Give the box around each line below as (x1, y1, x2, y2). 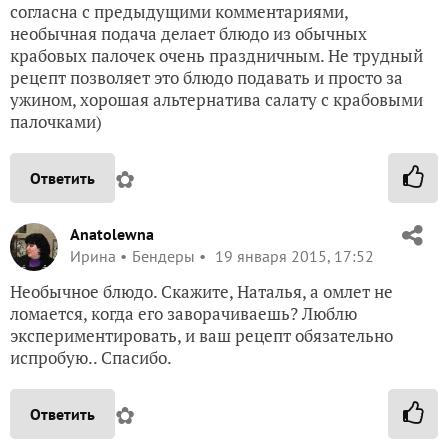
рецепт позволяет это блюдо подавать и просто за (10, 66, 403, 89)
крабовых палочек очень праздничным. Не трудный (10, 44, 423, 67)
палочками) (10, 110, 102, 133)
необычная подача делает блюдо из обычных (10, 22, 367, 45)
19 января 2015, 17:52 (211, 246, 374, 266)
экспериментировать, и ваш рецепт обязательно (10, 324, 393, 347)
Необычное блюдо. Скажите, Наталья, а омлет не (10, 280, 393, 303)
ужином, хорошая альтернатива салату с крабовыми (10, 88, 423, 111)
